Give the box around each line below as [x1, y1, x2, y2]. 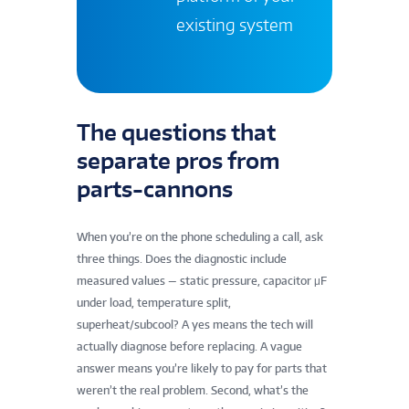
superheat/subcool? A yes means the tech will [77, 317, 313, 331]
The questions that [77, 118, 276, 147]
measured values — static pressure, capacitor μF [77, 273, 327, 288]
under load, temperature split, [77, 295, 231, 309]
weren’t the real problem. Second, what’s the [77, 383, 309, 397]
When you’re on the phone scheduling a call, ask [77, 229, 323, 244]
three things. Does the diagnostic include [77, 251, 287, 266]
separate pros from [77, 146, 280, 175]
